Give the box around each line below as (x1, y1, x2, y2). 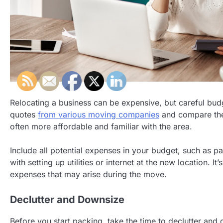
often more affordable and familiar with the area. (10, 121, 192, 131)
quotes (10, 109, 38, 119)
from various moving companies (38, 109, 159, 119)
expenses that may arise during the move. (10, 169, 167, 179)
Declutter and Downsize (10, 193, 124, 206)
